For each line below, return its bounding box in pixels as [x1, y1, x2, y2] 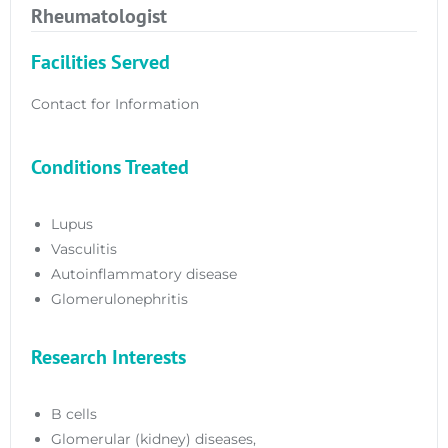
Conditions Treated [31, 153, 189, 180]
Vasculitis [51, 239, 117, 258]
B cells [51, 404, 97, 423]
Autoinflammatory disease [51, 264, 237, 283]
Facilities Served [31, 48, 170, 75]
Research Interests [31, 343, 186, 370]
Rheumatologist [31, 2, 167, 29]
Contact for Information [31, 94, 199, 113]
